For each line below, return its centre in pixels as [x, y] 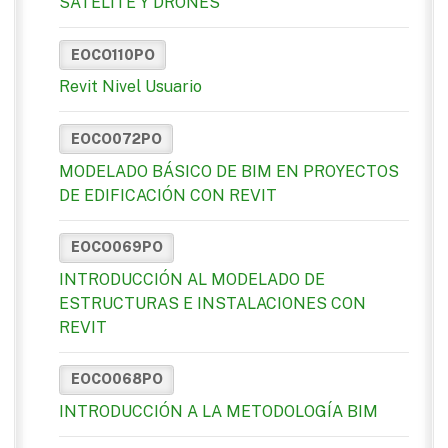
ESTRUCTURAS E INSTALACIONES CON [212, 303]
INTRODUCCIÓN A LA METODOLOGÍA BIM [218, 412]
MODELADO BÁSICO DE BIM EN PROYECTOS [229, 171]
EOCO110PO [112, 54]
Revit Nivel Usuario [130, 87]
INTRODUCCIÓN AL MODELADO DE [192, 279]
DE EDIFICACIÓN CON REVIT [168, 195]
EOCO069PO [116, 247]
